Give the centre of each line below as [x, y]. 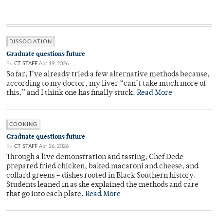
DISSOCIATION [31, 42]
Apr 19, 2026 [54, 64]
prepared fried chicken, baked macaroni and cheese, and [102, 167]
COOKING [23, 125]
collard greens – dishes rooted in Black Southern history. [101, 176]
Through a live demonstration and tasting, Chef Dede [95, 158]
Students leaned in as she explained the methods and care [102, 185]
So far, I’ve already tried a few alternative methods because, [108, 75]
